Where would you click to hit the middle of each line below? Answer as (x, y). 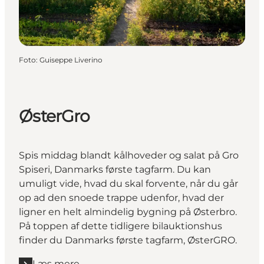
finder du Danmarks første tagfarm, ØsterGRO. (128, 240)
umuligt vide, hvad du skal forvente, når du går (128, 184)
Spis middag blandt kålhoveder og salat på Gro (129, 156)
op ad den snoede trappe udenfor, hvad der (121, 198)
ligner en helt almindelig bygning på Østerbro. (128, 212)
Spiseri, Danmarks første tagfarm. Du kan (115, 170)
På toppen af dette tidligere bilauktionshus (121, 226)
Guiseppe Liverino (71, 60)
